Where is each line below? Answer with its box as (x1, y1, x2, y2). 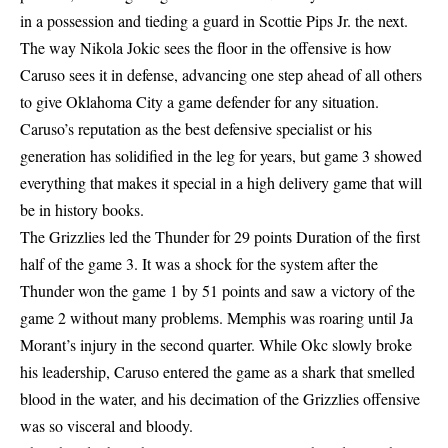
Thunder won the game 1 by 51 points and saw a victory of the (20, 280, 415, 302)
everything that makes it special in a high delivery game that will (20, 172, 422, 194)
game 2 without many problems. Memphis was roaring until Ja (20, 307, 413, 329)
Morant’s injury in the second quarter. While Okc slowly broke (20, 334, 412, 356)
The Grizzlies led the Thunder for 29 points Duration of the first (20, 226, 420, 248)
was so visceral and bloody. (20, 415, 193, 437)
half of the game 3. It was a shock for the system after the (20, 253, 378, 275)
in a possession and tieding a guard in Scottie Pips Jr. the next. (20, 10, 408, 32)
